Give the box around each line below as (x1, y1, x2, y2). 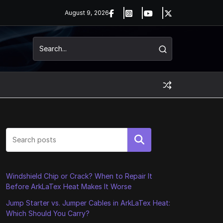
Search (125, 135, 153, 145)
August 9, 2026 (64, 9, 109, 16)
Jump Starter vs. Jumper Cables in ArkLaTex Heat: (5, 199, 170, 207)
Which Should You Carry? (5, 209, 90, 218)
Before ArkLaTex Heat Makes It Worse (5, 182, 131, 191)
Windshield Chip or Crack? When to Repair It (5, 172, 152, 180)
